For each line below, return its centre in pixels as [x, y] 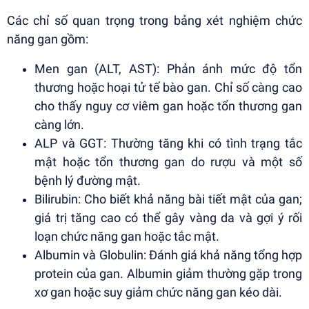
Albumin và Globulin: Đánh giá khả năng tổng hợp [168, 255]
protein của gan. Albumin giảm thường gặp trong [168, 274]
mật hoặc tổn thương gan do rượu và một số [168, 162]
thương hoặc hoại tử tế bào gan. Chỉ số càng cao [168, 88]
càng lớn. [59, 125]
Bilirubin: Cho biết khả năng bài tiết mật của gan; [168, 199]
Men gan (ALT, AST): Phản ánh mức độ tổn [168, 69]
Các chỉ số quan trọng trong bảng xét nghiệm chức [154, 21]
